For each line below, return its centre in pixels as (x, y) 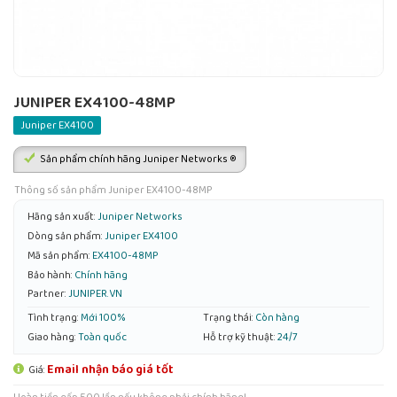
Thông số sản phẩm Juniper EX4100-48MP (113, 190)
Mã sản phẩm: (59, 255)
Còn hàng (277, 318)
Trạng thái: (228, 318)
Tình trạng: (53, 318)
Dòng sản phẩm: (65, 237)
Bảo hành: (50, 275)
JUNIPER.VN (95, 294)
